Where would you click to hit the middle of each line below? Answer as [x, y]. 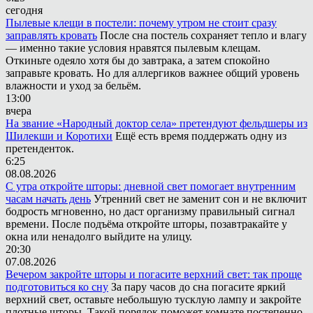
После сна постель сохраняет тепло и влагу [203, 35]
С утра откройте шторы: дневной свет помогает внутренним [151, 186]
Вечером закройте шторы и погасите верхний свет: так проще [154, 274]
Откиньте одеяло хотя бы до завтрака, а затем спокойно [138, 60]
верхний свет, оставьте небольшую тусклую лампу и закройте [153, 299]
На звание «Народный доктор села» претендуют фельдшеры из [156, 123]
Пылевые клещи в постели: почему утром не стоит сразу [141, 22]
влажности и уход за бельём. [73, 85]
